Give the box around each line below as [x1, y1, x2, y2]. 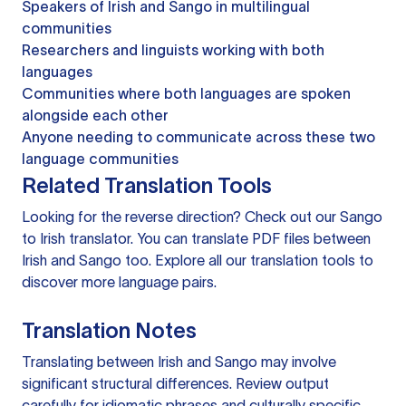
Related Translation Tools [22, 173, 272, 198]
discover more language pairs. [22, 274, 217, 291]
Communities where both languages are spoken [22, 85, 351, 102]
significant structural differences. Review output [22, 375, 329, 392]
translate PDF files [191, 230, 310, 247]
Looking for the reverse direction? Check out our [22, 208, 340, 226]
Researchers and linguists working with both [22, 42, 324, 59]
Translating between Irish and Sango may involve [22, 353, 336, 371]
